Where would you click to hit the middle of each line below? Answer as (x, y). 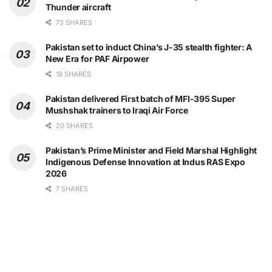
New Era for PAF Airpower (97, 59)
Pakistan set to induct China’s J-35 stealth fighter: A (149, 47)
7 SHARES (71, 189)
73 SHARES (73, 23)
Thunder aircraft (78, 7)
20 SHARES (73, 126)
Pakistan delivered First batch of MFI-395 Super (141, 99)
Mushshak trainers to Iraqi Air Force (117, 110)
